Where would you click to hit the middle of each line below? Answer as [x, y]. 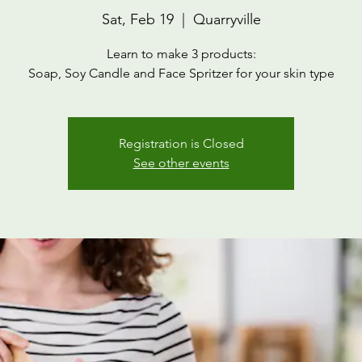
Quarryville [227, 19]
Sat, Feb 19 [137, 19]
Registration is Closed [181, 143]
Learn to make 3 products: [181, 53]
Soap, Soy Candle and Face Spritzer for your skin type [181, 73]
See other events [181, 162]
